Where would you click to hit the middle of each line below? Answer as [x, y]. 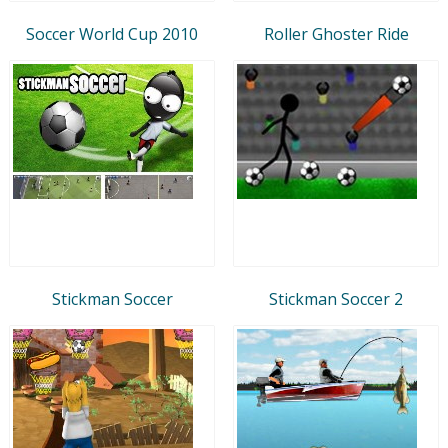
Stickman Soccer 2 [336, 298]
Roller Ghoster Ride [336, 33]
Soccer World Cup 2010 [112, 33]
